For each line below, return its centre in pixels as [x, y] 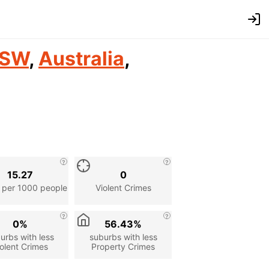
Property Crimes [123, 246]
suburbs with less [123, 237]
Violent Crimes [123, 187]
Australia [81, 59]
